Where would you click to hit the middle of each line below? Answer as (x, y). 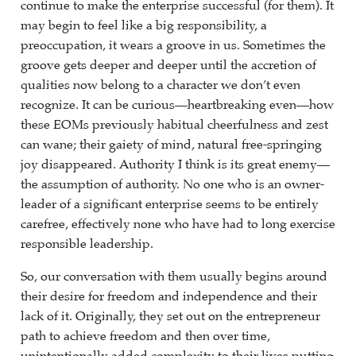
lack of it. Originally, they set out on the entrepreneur (170, 316)
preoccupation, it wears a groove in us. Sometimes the (173, 45)
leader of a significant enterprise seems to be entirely (170, 204)
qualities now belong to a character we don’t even (161, 85)
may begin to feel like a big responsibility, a (144, 25)
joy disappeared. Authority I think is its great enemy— (175, 164)
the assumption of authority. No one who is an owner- (172, 184)
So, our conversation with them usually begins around (174, 277)
